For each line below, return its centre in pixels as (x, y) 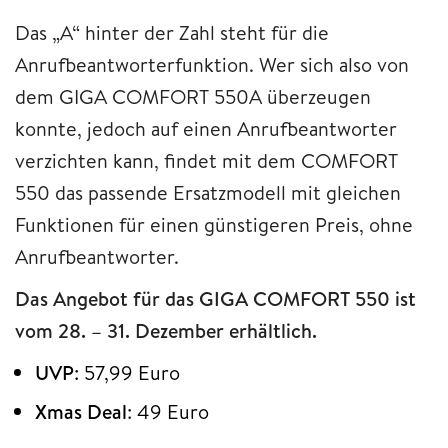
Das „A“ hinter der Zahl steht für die (172, 32)
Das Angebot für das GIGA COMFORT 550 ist (215, 298)
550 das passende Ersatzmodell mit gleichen (208, 192)
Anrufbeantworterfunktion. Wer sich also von (212, 64)
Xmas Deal (81, 411)
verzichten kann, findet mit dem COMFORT (206, 160)
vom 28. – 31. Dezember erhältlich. (166, 330)
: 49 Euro (170, 411)
